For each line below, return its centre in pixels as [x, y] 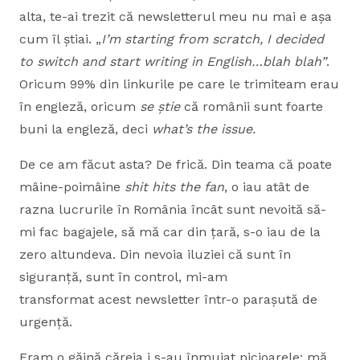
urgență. [46, 322]
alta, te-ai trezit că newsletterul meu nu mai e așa [176, 16]
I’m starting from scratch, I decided [213, 39]
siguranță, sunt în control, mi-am [123, 277]
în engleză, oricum [80, 106]
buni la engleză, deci [86, 129]
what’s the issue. [204, 129]
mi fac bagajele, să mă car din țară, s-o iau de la [170, 232]
